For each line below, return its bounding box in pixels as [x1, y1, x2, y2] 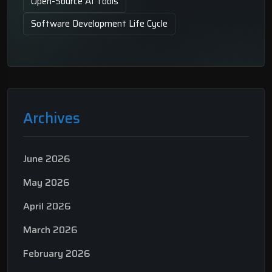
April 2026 [23, 198, 71, 214]
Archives [23, 106, 80, 130]
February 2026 [23, 245, 90, 261]
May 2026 [23, 174, 70, 190]
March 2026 [23, 222, 78, 237]
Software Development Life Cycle [31, 16, 168, 31]
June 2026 [23, 151, 70, 166]
